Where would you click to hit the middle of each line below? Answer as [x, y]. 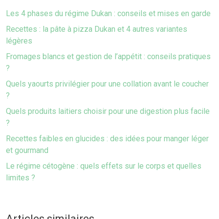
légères [19, 41]
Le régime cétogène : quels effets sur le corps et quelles [104, 166]
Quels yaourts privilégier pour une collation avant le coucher [107, 84]
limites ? [21, 178]
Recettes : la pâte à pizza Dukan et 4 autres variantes [97, 29]
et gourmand [27, 150]
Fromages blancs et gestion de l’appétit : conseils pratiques [108, 56]
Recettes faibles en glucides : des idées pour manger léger [107, 139]
